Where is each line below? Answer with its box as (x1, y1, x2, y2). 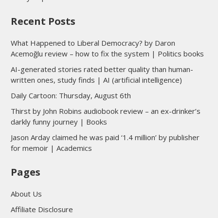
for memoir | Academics (10, 143, 92, 153)
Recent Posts (10, 14, 75, 28)
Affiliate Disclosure (10, 204, 73, 214)
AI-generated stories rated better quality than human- (10, 64, 193, 74)
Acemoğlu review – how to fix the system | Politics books (10, 48, 204, 58)
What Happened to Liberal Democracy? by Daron (10, 37, 175, 48)
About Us (10, 188, 42, 199)
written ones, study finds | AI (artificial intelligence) (10, 74, 182, 85)
